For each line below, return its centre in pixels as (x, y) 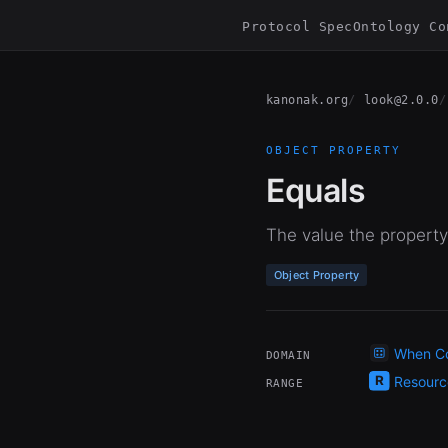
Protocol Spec (297, 26)
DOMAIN (288, 355)
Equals (316, 190)
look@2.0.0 (401, 100)
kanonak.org (307, 100)
